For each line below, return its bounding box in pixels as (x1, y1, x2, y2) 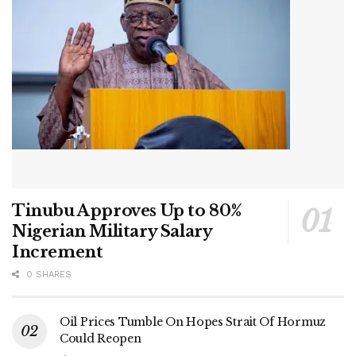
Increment (12, 242, 103, 262)
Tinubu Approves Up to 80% (12, 201, 243, 221)
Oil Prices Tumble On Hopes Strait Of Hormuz (60, 315, 326, 330)
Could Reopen (60, 331, 141, 346)
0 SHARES (23, 269, 72, 281)
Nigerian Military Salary (12, 222, 212, 242)
